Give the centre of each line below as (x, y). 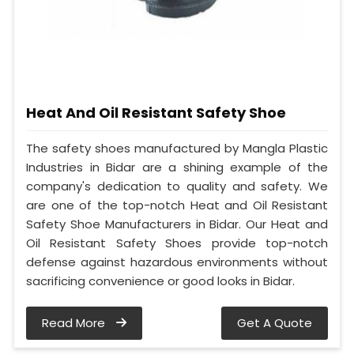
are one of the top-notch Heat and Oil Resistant (177, 205)
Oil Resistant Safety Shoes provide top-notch (177, 243)
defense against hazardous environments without (177, 262)
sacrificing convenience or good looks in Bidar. (160, 281)
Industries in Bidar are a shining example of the (177, 168)
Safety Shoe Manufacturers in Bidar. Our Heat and (177, 224)
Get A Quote (275, 323)
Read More (75, 323)
